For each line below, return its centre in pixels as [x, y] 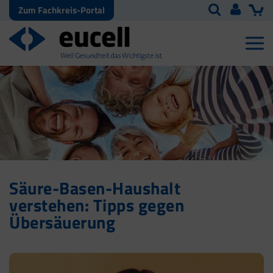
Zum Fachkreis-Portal [62, 10]
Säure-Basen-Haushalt [95, 188]
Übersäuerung [62, 222]
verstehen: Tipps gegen [97, 205]
